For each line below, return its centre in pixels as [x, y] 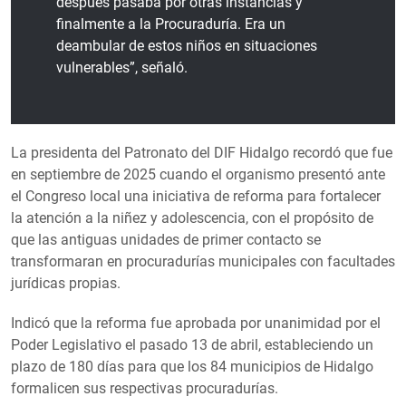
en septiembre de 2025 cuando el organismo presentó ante [198, 175]
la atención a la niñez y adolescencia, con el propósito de [192, 218]
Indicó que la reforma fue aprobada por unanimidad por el [196, 324]
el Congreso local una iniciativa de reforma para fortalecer [196, 197]
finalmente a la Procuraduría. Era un [171, 24]
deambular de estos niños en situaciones [187, 46]
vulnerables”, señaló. [122, 68]
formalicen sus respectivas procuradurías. [145, 389]
